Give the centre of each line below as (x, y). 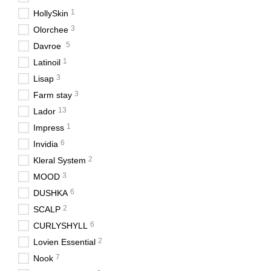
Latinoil (47, 62)
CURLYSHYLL (60, 226)
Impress (49, 128)
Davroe (48, 46)
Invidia (46, 144)
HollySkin (51, 13)
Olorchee (51, 30)
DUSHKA (51, 193)
